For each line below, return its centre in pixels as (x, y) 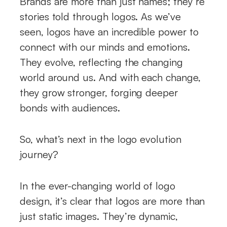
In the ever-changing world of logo (98, 185)
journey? (41, 154)
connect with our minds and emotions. (105, 47)
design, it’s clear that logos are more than (112, 201)
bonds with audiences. (71, 107)
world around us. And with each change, (110, 77)
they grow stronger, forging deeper (99, 92)
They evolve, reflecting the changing (101, 62)
